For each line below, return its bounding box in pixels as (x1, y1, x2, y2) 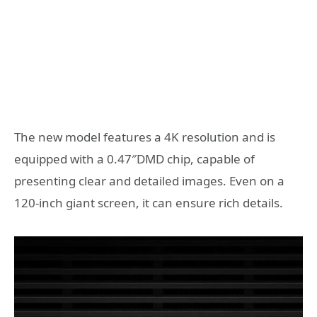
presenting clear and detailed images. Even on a (14, 173, 284, 190)
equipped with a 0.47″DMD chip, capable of (14, 151, 255, 168)
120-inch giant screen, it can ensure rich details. (14, 195, 283, 212)
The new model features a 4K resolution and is (14, 129, 275, 146)
